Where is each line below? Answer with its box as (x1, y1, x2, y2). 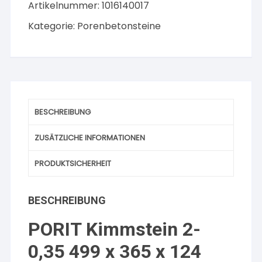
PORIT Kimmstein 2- (28, 218, 201, 240)
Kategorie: (28, 19, 78, 33)
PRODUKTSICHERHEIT (35, 158, 112, 169)
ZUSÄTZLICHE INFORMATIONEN (35, 132, 146, 143)
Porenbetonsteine (77, 19, 161, 33)
